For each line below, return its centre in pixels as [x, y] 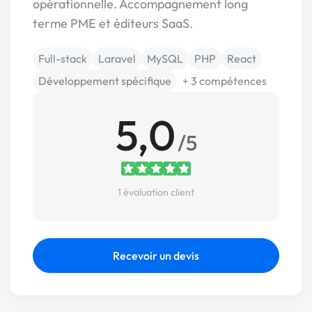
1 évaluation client [156, 192]
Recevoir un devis [156, 256]
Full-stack [63, 58]
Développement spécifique [105, 81]
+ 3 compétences [225, 81]
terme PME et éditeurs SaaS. [113, 23]
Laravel [117, 58]
